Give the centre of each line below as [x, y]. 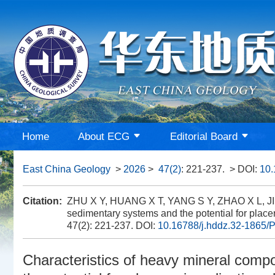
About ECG [103, 137]
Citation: [42, 201]
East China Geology [67, 169]
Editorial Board [204, 137]
